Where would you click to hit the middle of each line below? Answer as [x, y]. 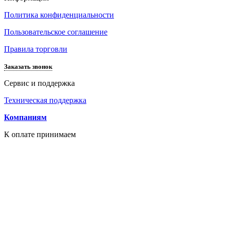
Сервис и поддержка [39, 83]
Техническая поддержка [45, 100]
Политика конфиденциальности [59, 15]
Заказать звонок [28, 67]
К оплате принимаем [40, 135]
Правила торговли [36, 49]
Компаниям [25, 118]
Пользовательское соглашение [56, 32]
